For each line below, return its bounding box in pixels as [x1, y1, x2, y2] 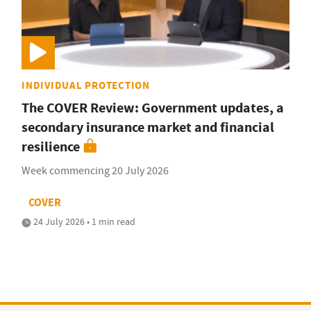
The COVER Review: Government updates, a [22, 98, 284, 117]
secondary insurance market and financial [22, 117, 274, 137]
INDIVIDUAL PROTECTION [22, 78, 150, 92]
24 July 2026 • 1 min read [31, 215, 135, 228]
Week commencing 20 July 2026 [22, 163, 169, 178]
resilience [22, 137, 80, 156]
